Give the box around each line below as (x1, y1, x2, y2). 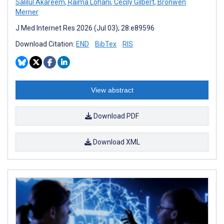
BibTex (95, 40, 116, 48)
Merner (15, 8, 38, 16)
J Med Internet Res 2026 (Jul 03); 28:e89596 (15, 24, 154, 32)
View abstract (90, 86, 133, 94)
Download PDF (92, 112, 139, 120)
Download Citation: (15, 40, 76, 48)
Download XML (91, 138, 140, 146)
